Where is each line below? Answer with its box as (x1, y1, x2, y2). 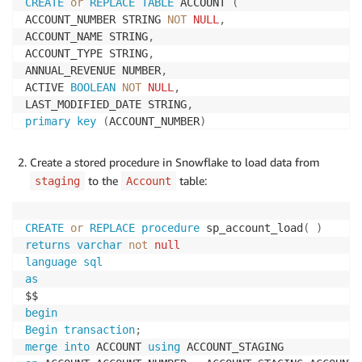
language (25, 255, 77, 269)
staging (35, 175, 80, 188)
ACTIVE (25, 81, 70, 95)
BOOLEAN (70, 81, 116, 95)
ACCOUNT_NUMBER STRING (25, 13, 167, 27)
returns (25, 238, 70, 252)
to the (85, 174, 121, 188)
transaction (64, 323, 135, 337)
